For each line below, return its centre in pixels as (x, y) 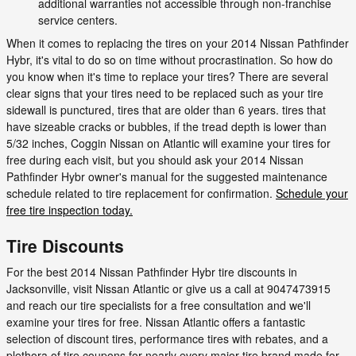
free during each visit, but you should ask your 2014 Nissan (155, 159)
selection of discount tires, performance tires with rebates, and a (167, 339)
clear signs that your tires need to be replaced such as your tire (165, 93)
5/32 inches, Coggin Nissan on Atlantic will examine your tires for (168, 143)
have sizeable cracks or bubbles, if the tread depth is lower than (166, 126)
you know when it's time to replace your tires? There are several (167, 76)
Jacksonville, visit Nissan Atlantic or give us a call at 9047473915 (168, 288)
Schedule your (312, 193)
